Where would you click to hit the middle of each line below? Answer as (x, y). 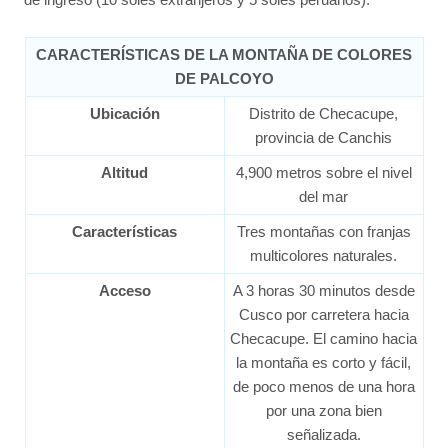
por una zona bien (323, 410)
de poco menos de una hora (323, 386)
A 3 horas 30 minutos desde (323, 290)
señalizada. (323, 434)
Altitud (124, 172)
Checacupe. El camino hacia (323, 338)
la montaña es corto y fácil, (323, 362)
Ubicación (124, 113)
